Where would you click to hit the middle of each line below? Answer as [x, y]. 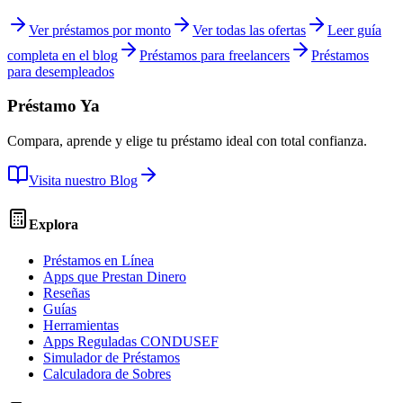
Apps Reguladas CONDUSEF [131, 341]
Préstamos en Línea [99, 260]
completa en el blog [63, 55]
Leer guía [354, 30]
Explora [54, 225]
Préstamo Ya [54, 106]
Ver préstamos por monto [100, 30]
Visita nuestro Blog [83, 181]
